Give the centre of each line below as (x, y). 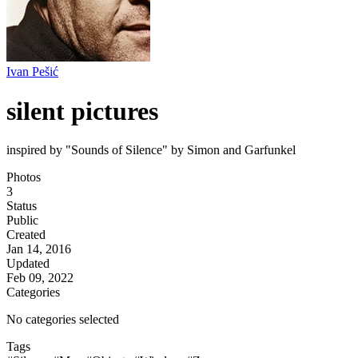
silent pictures (82, 111)
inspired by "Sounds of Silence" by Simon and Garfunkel (151, 150)
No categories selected (63, 320)
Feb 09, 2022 (40, 278)
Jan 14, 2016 (39, 249)
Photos (24, 177)
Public (22, 221)
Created (26, 235)
